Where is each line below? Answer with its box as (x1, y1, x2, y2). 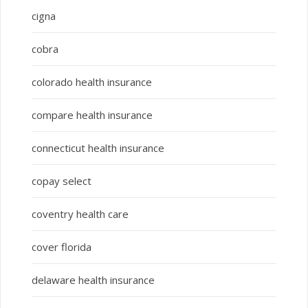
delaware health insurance (31, 273, 155, 287)
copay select (31, 174, 91, 188)
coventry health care (31, 207, 129, 221)
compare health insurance (31, 108, 153, 122)
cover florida (31, 240, 91, 254)
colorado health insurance (31, 75, 152, 89)
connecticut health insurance (31, 141, 164, 155)
